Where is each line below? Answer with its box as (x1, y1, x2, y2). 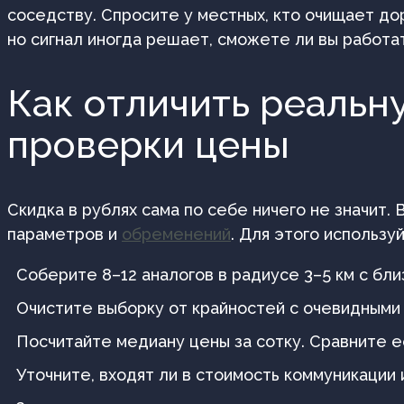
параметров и (7, 225, 122, 244)
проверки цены (7, 123, 289, 168)
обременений (122, 225, 231, 244)
